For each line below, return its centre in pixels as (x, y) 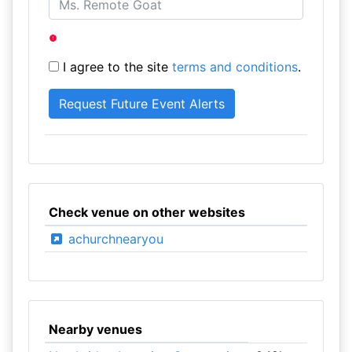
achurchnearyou (114, 239)
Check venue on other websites (147, 212)
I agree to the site (115, 67)
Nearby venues (95, 329)
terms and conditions (235, 67)
